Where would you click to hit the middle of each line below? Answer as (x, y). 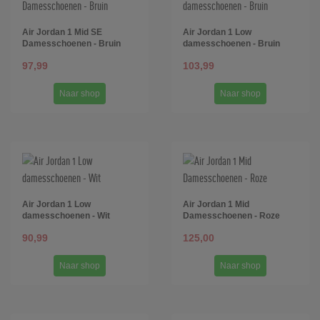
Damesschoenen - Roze (231, 216)
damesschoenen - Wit (66, 216)
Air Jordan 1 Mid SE (62, 32)
